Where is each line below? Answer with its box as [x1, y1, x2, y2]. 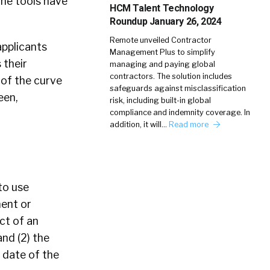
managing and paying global [110, 60, 215, 69]
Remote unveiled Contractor [110, 36, 212, 45]
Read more [169, 120, 210, 129]
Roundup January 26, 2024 [110, 16, 222, 27]
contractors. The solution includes [110, 72, 232, 81]
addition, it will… [110, 120, 169, 129]
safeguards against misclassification [110, 84, 246, 93]
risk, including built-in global [110, 96, 211, 105]
